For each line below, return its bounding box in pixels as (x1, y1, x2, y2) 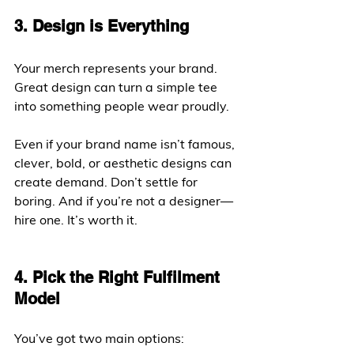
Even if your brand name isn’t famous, (14, 136, 238, 152)
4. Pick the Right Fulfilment (14, 268, 224, 287)
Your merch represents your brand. (14, 60, 220, 76)
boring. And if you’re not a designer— (14, 193, 233, 209)
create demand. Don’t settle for (14, 174, 201, 190)
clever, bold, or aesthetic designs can (14, 155, 235, 171)
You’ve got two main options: (14, 330, 184, 346)
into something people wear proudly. (14, 98, 229, 114)
